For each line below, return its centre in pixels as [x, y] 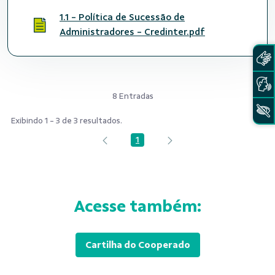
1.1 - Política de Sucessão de [122, 17]
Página [150, 143]
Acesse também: [137, 207]
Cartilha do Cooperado [137, 245]
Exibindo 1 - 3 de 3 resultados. [67, 121]
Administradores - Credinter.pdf [132, 32]
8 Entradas [133, 96]
